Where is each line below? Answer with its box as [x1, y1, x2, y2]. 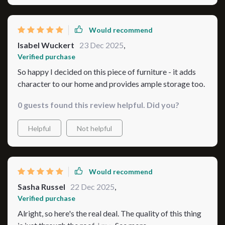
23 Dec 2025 [79, 40, 124, 50]
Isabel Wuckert [18, 40, 74, 50]
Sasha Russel [18, 181, 65, 191]
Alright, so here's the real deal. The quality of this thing [18, 208, 201, 218]
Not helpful [77, 124, 112, 133]
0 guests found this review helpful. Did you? [18, 99, 179, 109]
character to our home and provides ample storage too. [18, 78, 205, 88]
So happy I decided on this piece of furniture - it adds [18, 66, 196, 76]
